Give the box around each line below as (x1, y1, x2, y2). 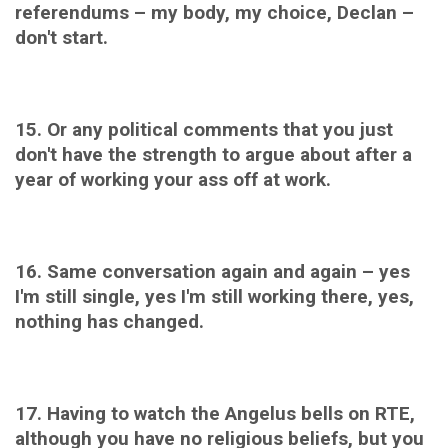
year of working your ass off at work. (15, 167, 331, 191)
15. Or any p (15, 117, 119, 141)
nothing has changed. (15, 309, 204, 333)
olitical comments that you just (119, 117, 393, 141)
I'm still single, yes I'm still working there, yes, (15, 284, 414, 308)
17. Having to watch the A (15, 401, 237, 425)
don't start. (15, 25, 108, 49)
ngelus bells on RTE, (237, 401, 415, 425)
